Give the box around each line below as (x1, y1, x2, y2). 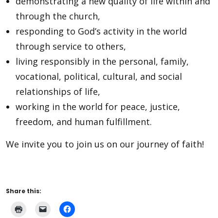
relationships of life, (16, 86, 100, 97)
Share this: (6, 187, 41, 195)
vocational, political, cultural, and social (16, 71, 182, 82)
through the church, (16, 10, 100, 22)
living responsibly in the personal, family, (16, 55, 189, 67)
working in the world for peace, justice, (16, 101, 180, 112)
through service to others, (16, 40, 126, 52)
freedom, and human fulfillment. (16, 116, 152, 127)
